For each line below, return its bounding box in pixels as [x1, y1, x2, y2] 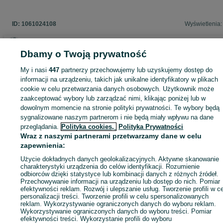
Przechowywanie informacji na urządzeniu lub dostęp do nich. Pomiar [20, 178, 221, 185]
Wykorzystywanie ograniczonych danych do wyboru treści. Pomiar [20, 208, 212, 215]
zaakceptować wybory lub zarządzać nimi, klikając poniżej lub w [20, 95, 206, 102]
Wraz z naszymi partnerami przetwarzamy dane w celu [20, 132, 202, 140]
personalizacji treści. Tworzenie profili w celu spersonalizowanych [20, 193, 209, 200]
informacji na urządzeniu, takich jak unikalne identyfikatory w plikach [20, 76, 219, 83]
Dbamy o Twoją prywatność [20, 49, 147, 59]
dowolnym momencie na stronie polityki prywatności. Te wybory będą [20, 104, 220, 111]
